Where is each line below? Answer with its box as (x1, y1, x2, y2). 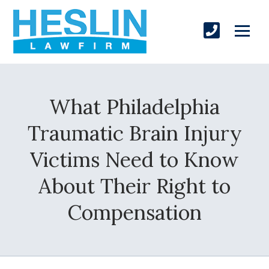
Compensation (67, 199, 202, 225)
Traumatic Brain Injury (27, 119, 242, 146)
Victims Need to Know (30, 146, 239, 172)
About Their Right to (38, 172, 231, 199)
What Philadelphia (49, 93, 220, 119)
